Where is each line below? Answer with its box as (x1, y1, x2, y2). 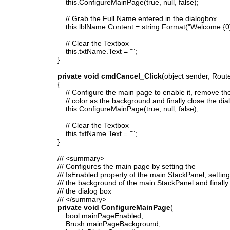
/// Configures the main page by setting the (41, 162, 196, 170)
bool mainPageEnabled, (41, 211, 143, 220)
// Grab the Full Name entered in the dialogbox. (41, 14, 219, 23)
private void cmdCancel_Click (57, 71, 162, 80)
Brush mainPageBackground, (41, 219, 161, 228)
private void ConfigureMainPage (57, 203, 170, 212)
